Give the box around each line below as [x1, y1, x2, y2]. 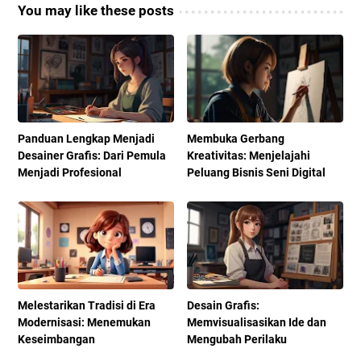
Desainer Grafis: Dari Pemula [18, 148, 166, 162]
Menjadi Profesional [18, 165, 122, 179]
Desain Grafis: [187, 299, 260, 313]
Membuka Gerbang [187, 131, 285, 145]
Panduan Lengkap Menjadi [18, 131, 155, 145]
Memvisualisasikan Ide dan [187, 316, 327, 330]
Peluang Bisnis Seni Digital [187, 165, 326, 179]
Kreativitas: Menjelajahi [187, 148, 311, 162]
